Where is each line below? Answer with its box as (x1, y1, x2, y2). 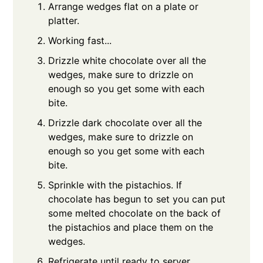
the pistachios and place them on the (48, 221, 214, 234)
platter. (48, 15, 80, 27)
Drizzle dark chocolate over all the (48, 117, 203, 129)
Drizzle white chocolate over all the (48, 55, 207, 67)
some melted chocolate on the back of (48, 207, 221, 220)
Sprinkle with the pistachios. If (48, 179, 183, 191)
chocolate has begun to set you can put (48, 193, 226, 205)
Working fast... (48, 35, 112, 47)
